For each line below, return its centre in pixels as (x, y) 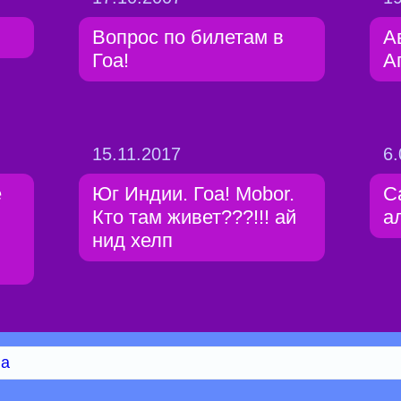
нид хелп (132, 240)
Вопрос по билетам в (188, 37)
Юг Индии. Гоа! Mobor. (193, 194)
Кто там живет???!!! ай (194, 217)
